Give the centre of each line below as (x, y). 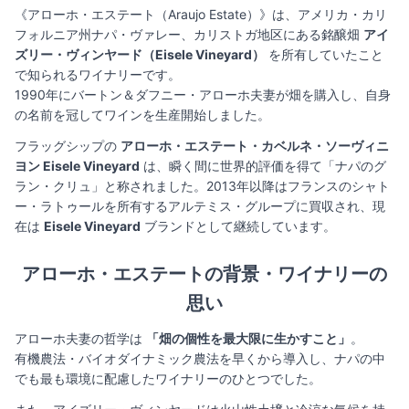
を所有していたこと (324, 55)
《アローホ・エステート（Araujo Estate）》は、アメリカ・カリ (201, 15)
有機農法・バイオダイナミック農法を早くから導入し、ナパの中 (200, 359)
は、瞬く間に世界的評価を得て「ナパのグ (263, 166)
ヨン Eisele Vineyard (77, 166)
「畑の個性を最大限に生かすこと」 (248, 339)
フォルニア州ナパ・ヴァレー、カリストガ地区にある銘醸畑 (189, 35)
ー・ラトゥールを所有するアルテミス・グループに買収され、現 (200, 206)
